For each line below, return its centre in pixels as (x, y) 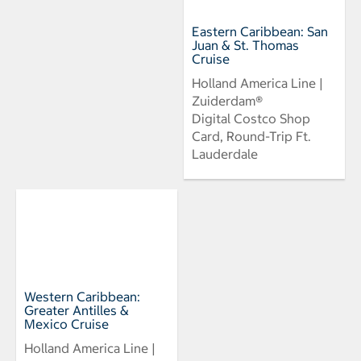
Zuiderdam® (227, 101)
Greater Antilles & (77, 311)
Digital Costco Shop (251, 119)
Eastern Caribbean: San (260, 32)
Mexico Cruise (66, 324)
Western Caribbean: (82, 297)
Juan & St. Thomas (245, 46)
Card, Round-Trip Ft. (251, 137)
